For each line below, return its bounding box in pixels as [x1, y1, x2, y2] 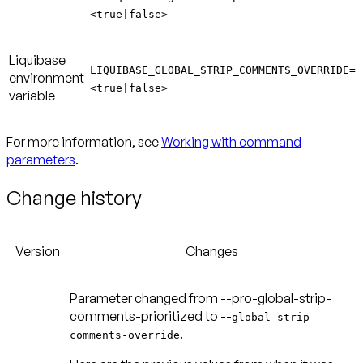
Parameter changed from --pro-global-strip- [70, 290, 331, 307]
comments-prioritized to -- [70, 308, 232, 325]
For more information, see [6, 134, 161, 151]
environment [9, 70, 84, 87]
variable [9, 88, 55, 105]
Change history [6, 186, 142, 211]
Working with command [161, 134, 301, 151]
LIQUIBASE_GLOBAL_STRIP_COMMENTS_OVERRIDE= [90, 64, 356, 77]
